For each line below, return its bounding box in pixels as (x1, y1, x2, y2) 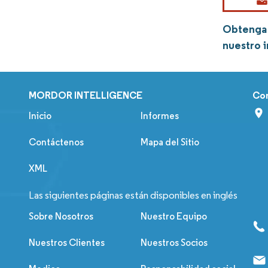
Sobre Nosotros (29, 211, 93, 223)
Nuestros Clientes (29, 237, 105, 249)
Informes (141, 110, 179, 122)
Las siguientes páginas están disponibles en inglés (29, 189, 237, 202)
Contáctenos (29, 136, 84, 148)
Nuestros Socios (141, 237, 208, 249)
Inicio (29, 110, 51, 122)
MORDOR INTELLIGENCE (29, 89, 142, 102)
